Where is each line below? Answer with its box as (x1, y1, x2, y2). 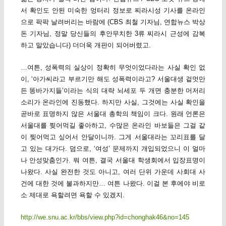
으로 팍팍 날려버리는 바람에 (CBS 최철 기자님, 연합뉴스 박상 (20, 18, 206, 26)
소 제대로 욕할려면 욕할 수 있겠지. (20, 191, 125, 199)
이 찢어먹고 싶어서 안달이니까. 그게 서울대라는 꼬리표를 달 (20, 133, 206, 141)
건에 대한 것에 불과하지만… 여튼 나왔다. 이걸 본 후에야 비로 (20, 180, 206, 188)
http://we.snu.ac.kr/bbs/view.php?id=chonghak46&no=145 (20, 213, 189, 221)
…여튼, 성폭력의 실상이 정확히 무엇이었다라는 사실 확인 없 (20, 64, 206, 72)
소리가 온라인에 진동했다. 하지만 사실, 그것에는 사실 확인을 (20, 98, 206, 106)
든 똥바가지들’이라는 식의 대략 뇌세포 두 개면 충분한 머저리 (20, 87, 206, 95)
